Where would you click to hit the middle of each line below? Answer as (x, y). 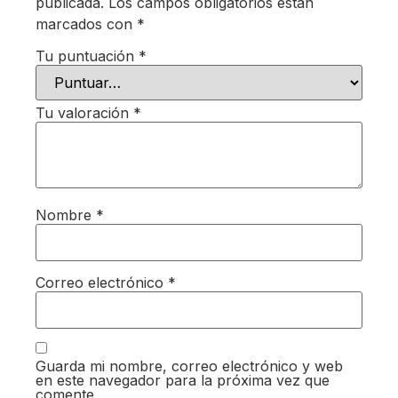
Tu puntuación (87, 56)
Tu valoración (84, 112)
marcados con (86, 24)
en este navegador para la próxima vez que (183, 381)
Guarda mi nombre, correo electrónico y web (189, 366)
